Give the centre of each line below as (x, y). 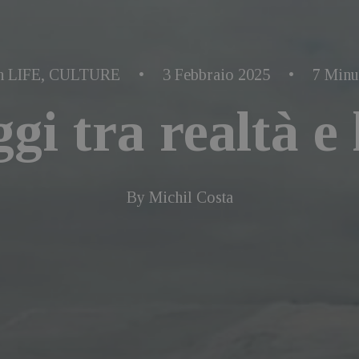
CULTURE (85, 75)
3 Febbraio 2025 (216, 75)
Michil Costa (191, 197)
